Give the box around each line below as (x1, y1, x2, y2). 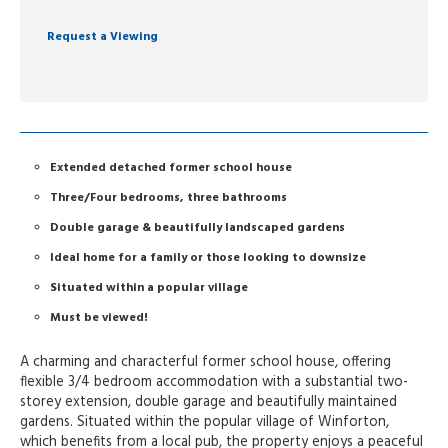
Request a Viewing (47, 27, 158, 48)
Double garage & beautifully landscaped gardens (50, 218, 345, 239)
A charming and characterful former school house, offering (20, 351, 391, 375)
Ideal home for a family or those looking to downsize (50, 248, 366, 269)
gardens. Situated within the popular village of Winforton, (20, 411, 389, 435)
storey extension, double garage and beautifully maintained (20, 391, 397, 415)
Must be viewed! (50, 308, 148, 329)
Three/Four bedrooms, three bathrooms (50, 188, 287, 209)
